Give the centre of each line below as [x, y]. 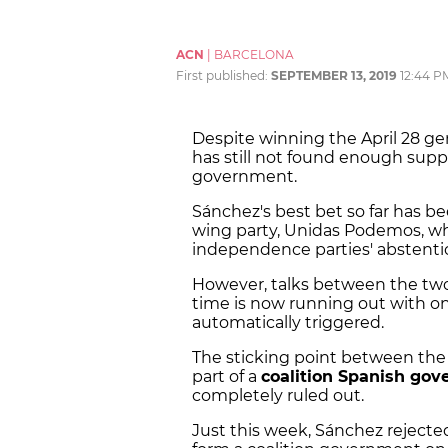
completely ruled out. [278, 396]
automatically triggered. [288, 323]
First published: [223, 76]
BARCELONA [254, 55]
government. [246, 177]
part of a [226, 377]
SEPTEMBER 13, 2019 [334, 76]
